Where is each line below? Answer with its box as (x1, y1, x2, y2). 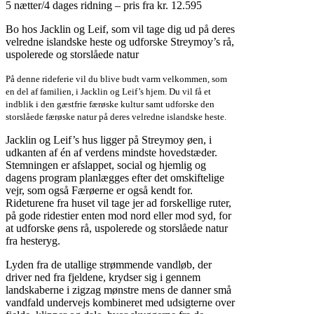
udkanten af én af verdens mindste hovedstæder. (6, 146, 217, 159)
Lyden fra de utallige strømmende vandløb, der (6, 259, 212, 271)
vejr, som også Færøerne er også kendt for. (6, 184, 193, 197)
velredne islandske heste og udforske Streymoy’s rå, (6, 36, 234, 48)
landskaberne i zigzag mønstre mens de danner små (6, 284, 231, 296)
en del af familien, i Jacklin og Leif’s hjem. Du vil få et (6, 86, 211, 97)
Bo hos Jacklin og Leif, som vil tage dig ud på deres (6, 23, 235, 36)
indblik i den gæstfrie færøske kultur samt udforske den (6, 99, 214, 110)
